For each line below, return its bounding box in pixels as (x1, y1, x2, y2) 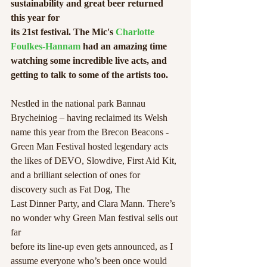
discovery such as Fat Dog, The (11, 184, 130, 194)
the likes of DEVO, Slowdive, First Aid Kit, (11, 156, 179, 166)
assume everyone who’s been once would (11, 256, 169, 266)
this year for (11, 13, 60, 23)
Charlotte (116, 27, 157, 37)
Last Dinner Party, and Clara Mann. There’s (11, 198, 178, 209)
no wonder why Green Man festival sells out (11, 213, 180, 223)
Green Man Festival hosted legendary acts (11, 141, 170, 151)
